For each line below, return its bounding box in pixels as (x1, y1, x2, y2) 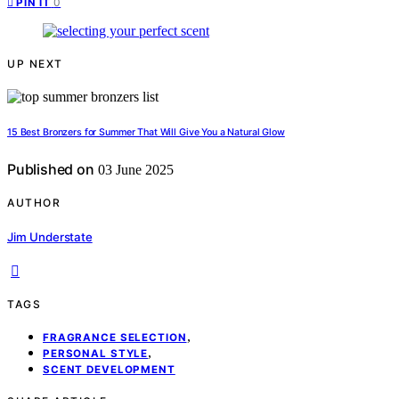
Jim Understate (7, 229, 93, 244)
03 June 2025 (94, 162, 174, 178)
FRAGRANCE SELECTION (43, 330, 187, 344)
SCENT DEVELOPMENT (43, 362, 175, 376)
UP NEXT (7, 57, 63, 71)
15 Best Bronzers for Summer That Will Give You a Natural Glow (7, 126, 285, 139)
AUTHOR (7, 196, 61, 210)
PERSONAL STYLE (43, 346, 149, 360)
